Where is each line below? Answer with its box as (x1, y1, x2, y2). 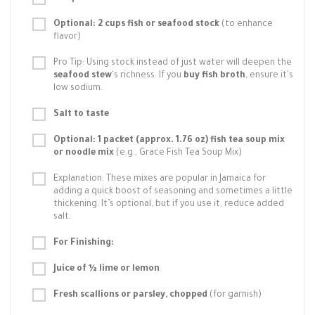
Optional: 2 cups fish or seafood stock (53, 20, 219, 30)
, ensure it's (245, 71, 293, 81)
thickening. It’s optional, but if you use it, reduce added (53, 200, 284, 210)
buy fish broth (184, 71, 245, 81)
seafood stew (53, 71, 112, 81)
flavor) (53, 32, 81, 42)
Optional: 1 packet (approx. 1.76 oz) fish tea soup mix (53, 136, 285, 146)
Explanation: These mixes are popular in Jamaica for (53, 174, 266, 184)
